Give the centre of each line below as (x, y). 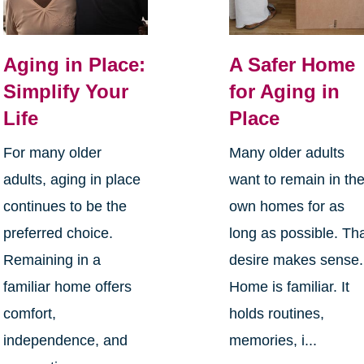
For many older (52, 152)
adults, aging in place (71, 179)
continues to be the (65, 206)
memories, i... (273, 340)
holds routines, (277, 313)
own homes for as (287, 206)
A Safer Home (292, 64)
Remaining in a (52, 260)
